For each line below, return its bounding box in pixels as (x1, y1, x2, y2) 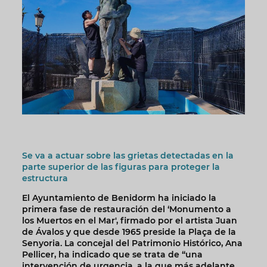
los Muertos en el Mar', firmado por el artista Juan (21, 215, 237, 226)
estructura (21, 173, 68, 184)
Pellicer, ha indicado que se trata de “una (21, 249, 203, 260)
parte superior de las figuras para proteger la (21, 162, 220, 173)
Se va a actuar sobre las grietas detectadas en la (21, 150, 234, 162)
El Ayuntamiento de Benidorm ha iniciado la (21, 193, 216, 204)
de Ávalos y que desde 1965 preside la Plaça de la (21, 226, 236, 238)
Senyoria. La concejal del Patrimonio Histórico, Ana (21, 238, 243, 249)
